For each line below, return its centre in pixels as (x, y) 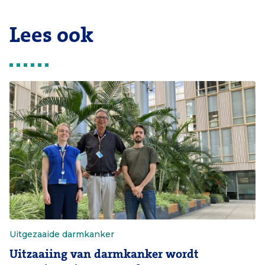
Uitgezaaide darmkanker (62, 234)
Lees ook (51, 35)
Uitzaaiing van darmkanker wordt (104, 254)
